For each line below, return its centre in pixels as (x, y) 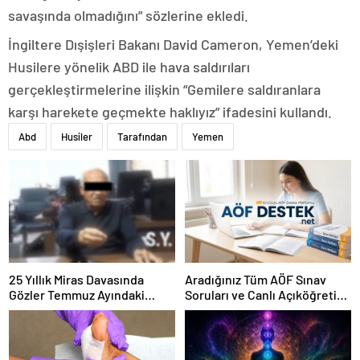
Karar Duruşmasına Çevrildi (85, 309)
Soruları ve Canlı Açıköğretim (266, 294)
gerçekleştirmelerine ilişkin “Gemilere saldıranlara (164, 90)
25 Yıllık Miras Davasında (76, 279)
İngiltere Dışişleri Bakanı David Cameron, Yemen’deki (173, 45)
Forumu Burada (228, 309)
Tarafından (142, 137)
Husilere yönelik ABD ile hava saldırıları (129, 67)
